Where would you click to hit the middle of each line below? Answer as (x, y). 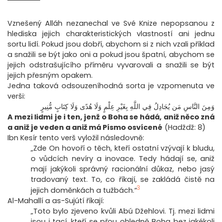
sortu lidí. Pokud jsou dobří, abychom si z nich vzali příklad (111, 44)
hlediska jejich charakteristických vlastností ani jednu (111, 34)
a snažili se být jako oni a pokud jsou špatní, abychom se (111, 55)
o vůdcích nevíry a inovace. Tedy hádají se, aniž (123, 159)
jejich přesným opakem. (50, 76)
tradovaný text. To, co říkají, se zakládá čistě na (123, 180)
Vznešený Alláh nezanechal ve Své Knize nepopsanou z (111, 24)
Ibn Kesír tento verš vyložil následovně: (76, 138)
